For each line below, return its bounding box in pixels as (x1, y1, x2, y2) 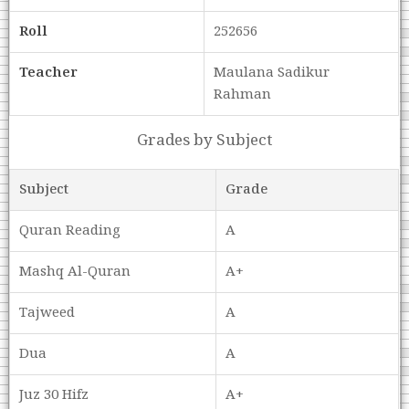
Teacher (19, 62, 79, 84)
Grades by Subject (136, 128, 272, 153)
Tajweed (19, 302, 76, 324)
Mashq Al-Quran (19, 261, 131, 283)
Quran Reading (19, 220, 121, 242)
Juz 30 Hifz (19, 384, 89, 406)
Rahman (214, 84, 272, 106)
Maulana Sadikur (214, 62, 330, 84)
